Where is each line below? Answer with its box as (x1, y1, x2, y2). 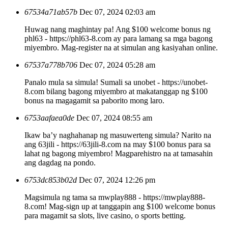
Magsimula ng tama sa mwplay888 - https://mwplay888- (24, 192, 205, 202)
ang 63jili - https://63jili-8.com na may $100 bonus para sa (24, 139, 211, 149)
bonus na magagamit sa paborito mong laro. (24, 96, 164, 105)
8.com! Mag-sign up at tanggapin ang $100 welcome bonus (24, 202, 215, 211)
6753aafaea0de (24, 113, 74, 122)
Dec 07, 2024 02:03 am (79, 7, 155, 16)
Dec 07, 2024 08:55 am (76, 113, 152, 122)
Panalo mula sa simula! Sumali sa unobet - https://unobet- (24, 77, 208, 87)
